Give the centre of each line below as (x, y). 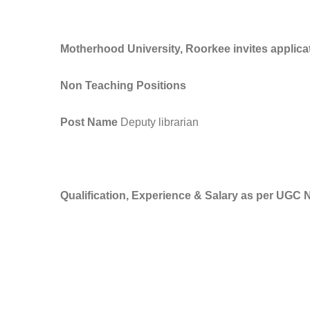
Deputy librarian (158, 122)
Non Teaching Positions (123, 85)
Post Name (89, 122)
